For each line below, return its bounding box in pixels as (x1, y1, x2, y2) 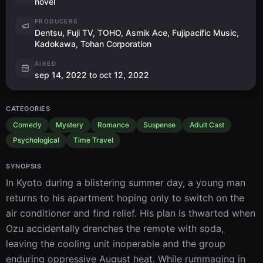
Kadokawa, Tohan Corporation (35, 39, 151, 49)
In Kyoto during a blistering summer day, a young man (6, 177, 245, 188)
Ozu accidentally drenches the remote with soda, (6, 222, 224, 234)
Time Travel (73, 136, 113, 144)
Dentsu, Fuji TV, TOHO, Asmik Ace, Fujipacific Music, (35, 28, 239, 38)
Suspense (143, 120, 176, 129)
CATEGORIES (6, 104, 50, 113)
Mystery (56, 120, 83, 129)
